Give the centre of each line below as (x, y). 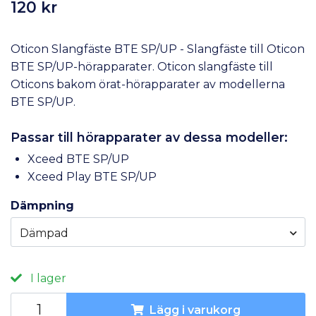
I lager (47, 279)
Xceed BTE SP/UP (78, 159)
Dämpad (44, 233)
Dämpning (42, 205)
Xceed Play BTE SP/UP (92, 176)
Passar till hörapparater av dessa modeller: (149, 137)
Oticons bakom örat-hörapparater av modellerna (148, 84)
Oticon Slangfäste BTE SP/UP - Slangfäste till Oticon (158, 49)
